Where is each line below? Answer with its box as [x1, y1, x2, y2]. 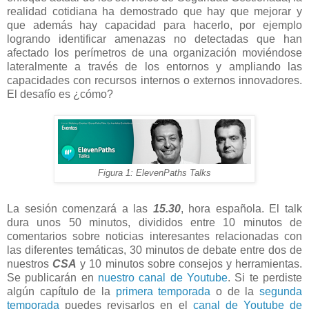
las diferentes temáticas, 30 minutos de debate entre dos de [7, 243, 302, 256]
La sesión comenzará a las [7, 202, 153, 215]
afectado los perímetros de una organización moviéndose [7, 46, 302, 59]
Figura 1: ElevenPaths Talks [98, 168, 211, 178]
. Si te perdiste [228, 271, 302, 283]
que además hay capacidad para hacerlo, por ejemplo [7, 19, 302, 31]
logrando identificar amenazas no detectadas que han [7, 32, 302, 45]
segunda [259, 285, 303, 297]
